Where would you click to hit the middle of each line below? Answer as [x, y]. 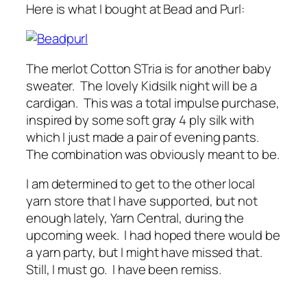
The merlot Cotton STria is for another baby [149, 68]
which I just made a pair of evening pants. [144, 137]
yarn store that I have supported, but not [142, 201]
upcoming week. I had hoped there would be [153, 235]
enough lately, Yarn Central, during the [135, 218]
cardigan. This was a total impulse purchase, [153, 102]
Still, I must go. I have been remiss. [124, 270]
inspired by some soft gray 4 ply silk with [140, 120]
